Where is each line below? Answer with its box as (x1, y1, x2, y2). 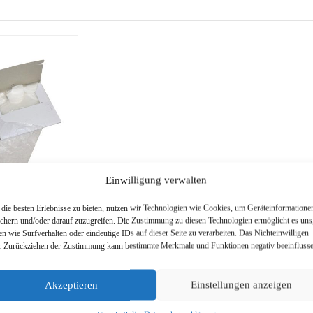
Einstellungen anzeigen (190, 279, 292, 291)
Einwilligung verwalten (105, 174, 208, 185)
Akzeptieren (45, 279, 99, 291)
